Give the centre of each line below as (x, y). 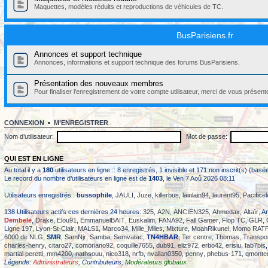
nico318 (117, 254)
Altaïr (251, 212)
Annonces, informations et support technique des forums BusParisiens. (137, 63)
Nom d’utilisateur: (29, 137)
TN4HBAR (162, 237)
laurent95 (226, 195)
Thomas (227, 237)
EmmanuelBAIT (103, 220)
